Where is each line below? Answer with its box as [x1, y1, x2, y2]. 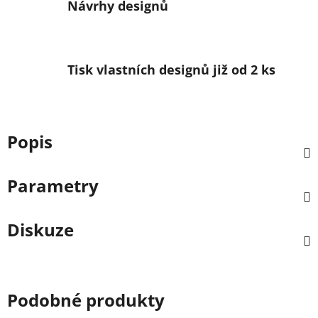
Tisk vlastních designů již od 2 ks [67, 60, 275, 78]
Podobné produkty [7, 287, 165, 312]
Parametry [7, 173, 99, 197]
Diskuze [7, 217, 74, 241]
